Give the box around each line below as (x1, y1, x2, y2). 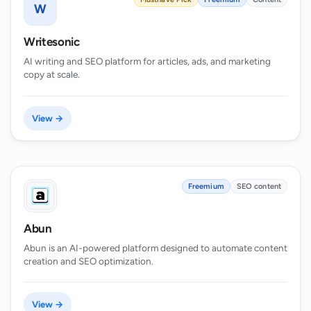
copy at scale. (24, 69, 80, 81)
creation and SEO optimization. (24, 255, 153, 267)
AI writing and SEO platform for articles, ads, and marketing (24, 56, 271, 67)
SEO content (236, 181, 281, 191)
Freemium (187, 181, 224, 191)
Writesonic (24, 35, 80, 49)
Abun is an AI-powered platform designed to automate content (24, 242, 287, 253)
